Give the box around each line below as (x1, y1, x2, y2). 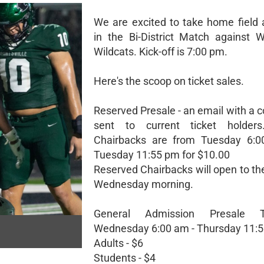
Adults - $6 (94, 237, 143, 249)
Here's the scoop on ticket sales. (94, 75, 244, 87)
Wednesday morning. (94, 178, 193, 190)
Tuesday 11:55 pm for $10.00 (94, 148, 230, 161)
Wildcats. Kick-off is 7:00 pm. (94, 45, 227, 58)
